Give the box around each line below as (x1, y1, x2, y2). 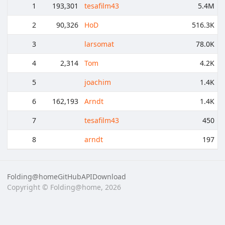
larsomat (84, 39, 114, 49)
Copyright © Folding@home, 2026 (7, 182, 121, 192)
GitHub (58, 171, 81, 181)
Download (92, 171, 126, 181)
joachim (84, 77, 111, 87)
